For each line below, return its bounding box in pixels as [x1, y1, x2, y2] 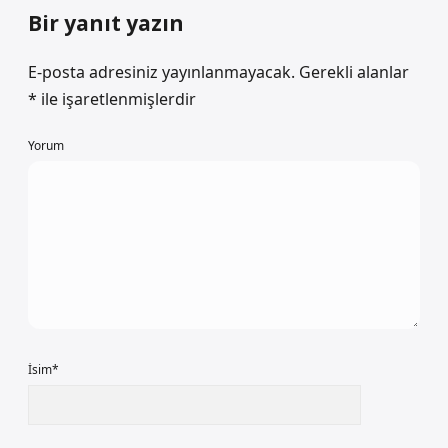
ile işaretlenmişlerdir [37, 88, 196, 110]
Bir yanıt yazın [28, 9, 184, 37]
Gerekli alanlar [299, 61, 409, 83]
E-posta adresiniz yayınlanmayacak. [28, 61, 295, 83]
